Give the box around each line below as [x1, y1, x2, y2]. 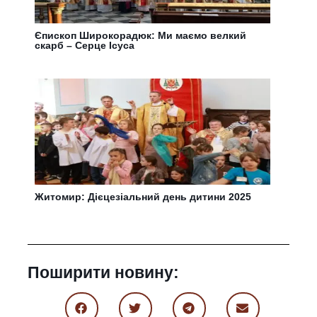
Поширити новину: [28, 263, 180, 282]
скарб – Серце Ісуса [35, 40, 135, 52]
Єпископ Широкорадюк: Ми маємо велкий [35, 30, 247, 42]
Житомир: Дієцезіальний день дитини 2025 [35, 191, 252, 203]
